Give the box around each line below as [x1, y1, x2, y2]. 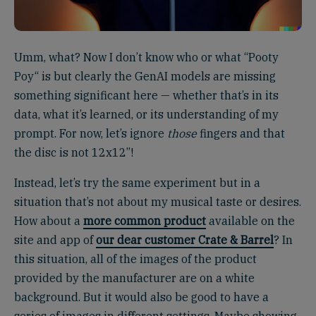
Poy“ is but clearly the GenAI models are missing [14, 69, 276, 83]
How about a [14, 214, 83, 228]
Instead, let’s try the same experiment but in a [14, 176, 260, 190]
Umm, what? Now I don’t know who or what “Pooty [14, 50, 279, 64]
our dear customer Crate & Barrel [96, 233, 274, 247]
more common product [83, 214, 206, 228]
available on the [206, 214, 295, 228]
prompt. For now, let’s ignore [14, 126, 167, 140]
